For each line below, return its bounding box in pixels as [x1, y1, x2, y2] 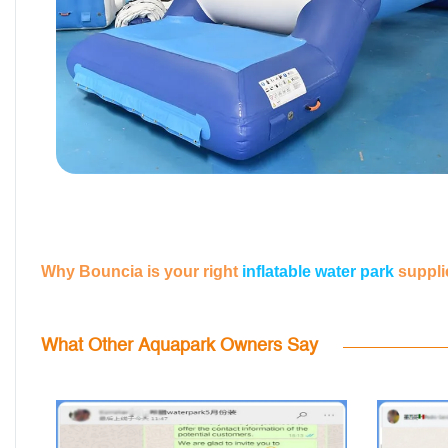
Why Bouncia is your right [41, 262, 242, 280]
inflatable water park [242, 262, 394, 280]
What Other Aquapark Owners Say [41, 333, 323, 355]
